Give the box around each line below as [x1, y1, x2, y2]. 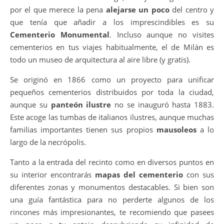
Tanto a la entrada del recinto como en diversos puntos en [10, 156, 214, 167]
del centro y [169, 4, 214, 14]
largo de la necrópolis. [10, 136, 86, 147]
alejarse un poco [105, 4, 169, 14]
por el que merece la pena [10, 4, 106, 14]
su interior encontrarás [10, 169, 95, 179]
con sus [183, 169, 214, 179]
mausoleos [156, 124, 196, 134]
